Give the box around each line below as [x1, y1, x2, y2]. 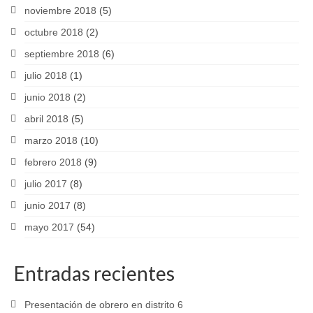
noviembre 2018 [24, 5, 96, 16]
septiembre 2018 [24, 48, 99, 59]
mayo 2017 [24, 221, 74, 233]
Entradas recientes [14, 261, 175, 285]
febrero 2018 [24, 156, 82, 168]
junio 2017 [24, 200, 71, 211]
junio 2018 [24, 92, 71, 103]
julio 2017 [24, 178, 67, 189]
